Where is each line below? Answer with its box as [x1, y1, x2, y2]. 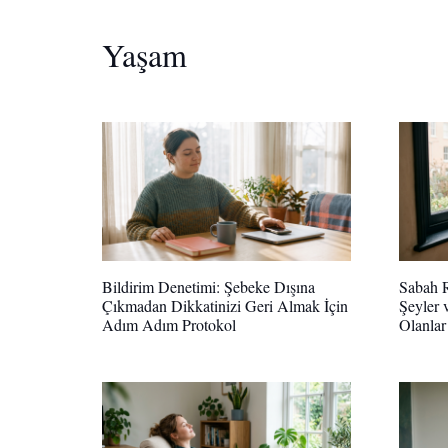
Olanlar [399, 314, 446, 336]
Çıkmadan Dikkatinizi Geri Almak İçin [102, 295, 348, 317]
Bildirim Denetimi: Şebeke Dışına [102, 276, 315, 298]
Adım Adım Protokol [102, 314, 236, 336]
